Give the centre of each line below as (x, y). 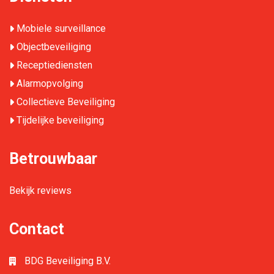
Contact (37, 229)
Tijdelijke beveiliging (60, 120)
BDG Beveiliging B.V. (68, 261)
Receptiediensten (54, 65)
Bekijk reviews (40, 191)
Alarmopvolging (50, 84)
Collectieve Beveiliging (66, 102)
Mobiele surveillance (61, 29)
